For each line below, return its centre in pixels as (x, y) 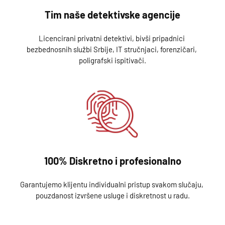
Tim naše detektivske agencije (113, 14)
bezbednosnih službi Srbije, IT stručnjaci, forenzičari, (112, 49)
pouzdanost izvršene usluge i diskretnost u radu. (113, 195)
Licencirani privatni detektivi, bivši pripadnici (112, 38)
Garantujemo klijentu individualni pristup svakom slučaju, (112, 184)
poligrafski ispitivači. (113, 60)
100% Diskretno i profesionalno (113, 161)
